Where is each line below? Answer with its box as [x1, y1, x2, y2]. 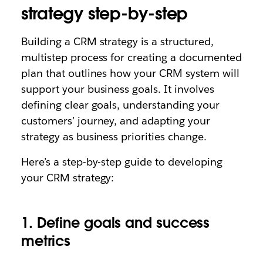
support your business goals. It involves [21, 82, 214, 96]
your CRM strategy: [21, 171, 114, 184]
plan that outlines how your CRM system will [21, 66, 240, 80]
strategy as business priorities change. [21, 130, 207, 143]
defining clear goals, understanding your [21, 98, 220, 112]
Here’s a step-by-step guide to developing [21, 155, 222, 168]
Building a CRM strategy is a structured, [21, 35, 214, 48]
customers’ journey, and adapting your [21, 114, 211, 127]
